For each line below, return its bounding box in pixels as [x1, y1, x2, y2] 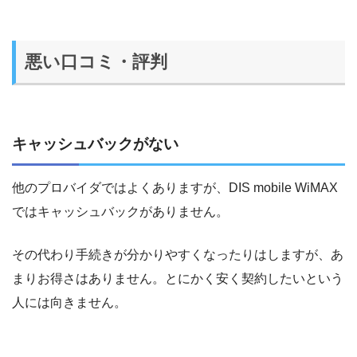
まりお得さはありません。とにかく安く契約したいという [12, 272, 343, 286]
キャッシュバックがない [12, 135, 178, 152]
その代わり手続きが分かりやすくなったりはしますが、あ [12, 248, 343, 262]
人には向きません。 [12, 296, 127, 310]
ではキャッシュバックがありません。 [12, 205, 229, 219]
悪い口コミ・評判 [25, 51, 168, 72]
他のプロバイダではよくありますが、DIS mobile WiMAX [12, 181, 338, 195]
